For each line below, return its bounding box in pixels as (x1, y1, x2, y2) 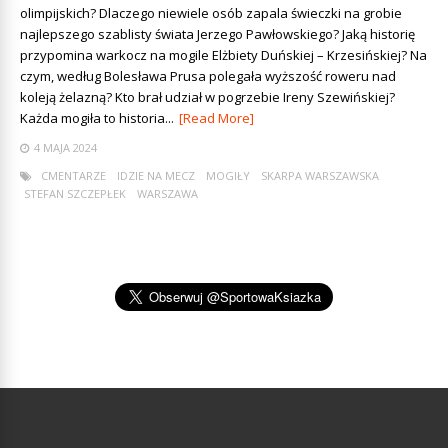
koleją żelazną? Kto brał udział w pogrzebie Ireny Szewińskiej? (20, 88, 395, 107)
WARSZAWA (137, 186, 198, 202)
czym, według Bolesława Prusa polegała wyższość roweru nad (20, 67, 396, 86)
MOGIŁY (206, 168, 250, 184)
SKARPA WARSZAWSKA (261, 168, 379, 184)
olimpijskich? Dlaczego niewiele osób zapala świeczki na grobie (20, 4, 402, 23)
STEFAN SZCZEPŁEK (24, 186, 126, 202)
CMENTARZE (41, 168, 106, 184)
